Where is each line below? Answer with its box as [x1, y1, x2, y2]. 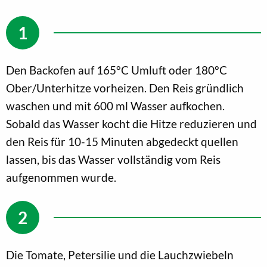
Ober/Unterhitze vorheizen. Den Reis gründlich [6, 80, 244, 95]
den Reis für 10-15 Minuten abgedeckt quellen [6, 134, 238, 148]
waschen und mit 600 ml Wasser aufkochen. [6, 98, 225, 113]
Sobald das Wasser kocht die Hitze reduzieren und [6, 116, 257, 131]
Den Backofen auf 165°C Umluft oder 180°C [6, 63, 227, 77]
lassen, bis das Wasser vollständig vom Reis [6, 152, 221, 166]
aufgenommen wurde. [6, 170, 116, 184]
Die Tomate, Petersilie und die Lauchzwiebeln [6, 247, 234, 262]
